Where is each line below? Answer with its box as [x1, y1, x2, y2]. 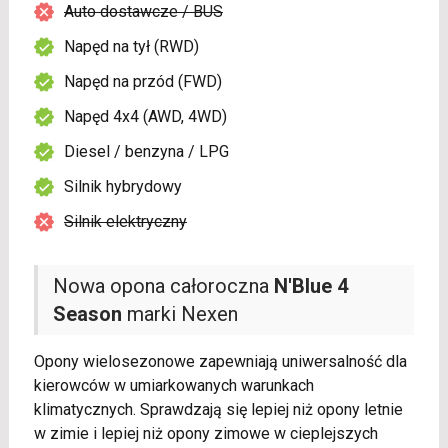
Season [52, 302, 122, 327]
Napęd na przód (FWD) [63, 72, 222, 92]
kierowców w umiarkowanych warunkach [33, 376, 314, 396]
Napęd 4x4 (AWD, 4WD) [63, 107, 227, 127]
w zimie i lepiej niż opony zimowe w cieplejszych [33, 424, 378, 444]
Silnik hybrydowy [63, 177, 182, 197]
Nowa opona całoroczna [52, 274, 274, 299]
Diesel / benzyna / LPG [63, 142, 229, 162]
